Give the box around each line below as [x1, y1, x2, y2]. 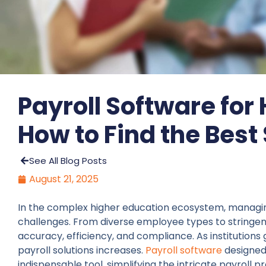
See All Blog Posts [29, 154, 107, 167]
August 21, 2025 [29, 172, 99, 186]
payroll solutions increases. [18, 243, 145, 258]
